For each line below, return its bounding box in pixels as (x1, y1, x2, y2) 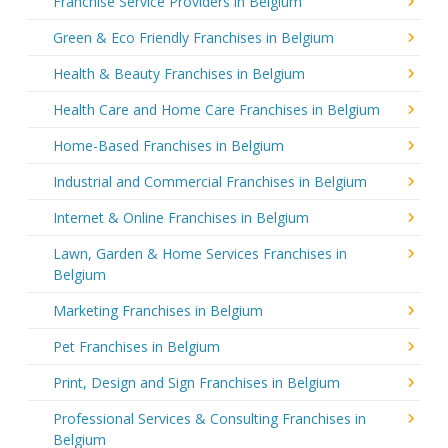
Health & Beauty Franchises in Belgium (53, 63, 305, 83)
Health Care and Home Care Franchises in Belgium (53, 99, 380, 119)
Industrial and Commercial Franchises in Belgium (53, 171, 367, 191)
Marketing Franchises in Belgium (53, 300, 263, 320)
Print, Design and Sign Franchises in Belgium (53, 372, 340, 392)
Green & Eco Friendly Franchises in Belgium (53, 27, 334, 47)
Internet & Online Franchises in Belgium (53, 207, 309, 227)
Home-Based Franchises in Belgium (53, 135, 284, 155)
